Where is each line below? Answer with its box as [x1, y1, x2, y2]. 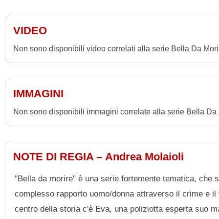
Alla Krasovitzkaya [19, 2, 83, 11]
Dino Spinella [19, 19, 66, 27]
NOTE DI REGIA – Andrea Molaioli [13, 150, 184, 163]
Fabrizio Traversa [19, 35, 79, 44]
